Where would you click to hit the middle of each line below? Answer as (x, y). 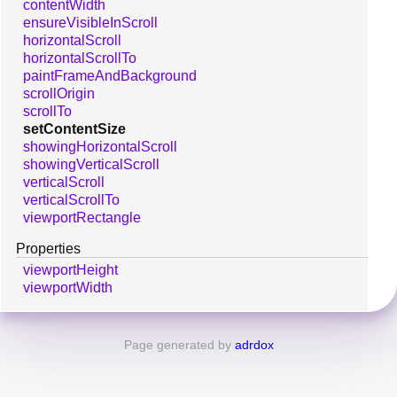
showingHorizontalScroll (100, 146)
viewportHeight (70, 269)
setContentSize (74, 128)
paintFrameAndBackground (110, 75)
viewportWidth (68, 287)
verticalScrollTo (71, 199)
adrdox (254, 344)
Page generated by (179, 344)
